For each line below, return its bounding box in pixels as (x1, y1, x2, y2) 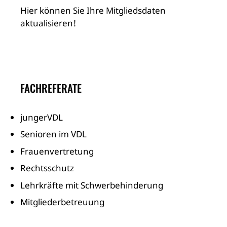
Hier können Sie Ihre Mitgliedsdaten (20, 4, 166, 16)
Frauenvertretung (20, 145, 94, 157)
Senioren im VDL (20, 128, 87, 140)
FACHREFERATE (20, 80, 82, 96)
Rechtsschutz (20, 162, 74, 174)
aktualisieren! (20, 17, 77, 29)
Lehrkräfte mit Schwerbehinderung (20, 179, 163, 191)
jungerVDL (20, 111, 63, 123)
